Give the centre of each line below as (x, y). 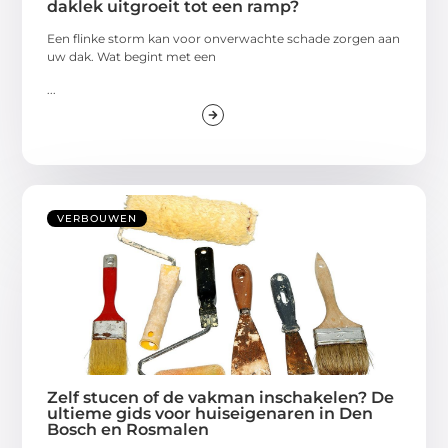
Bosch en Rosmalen (128, 429)
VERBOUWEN (97, 218)
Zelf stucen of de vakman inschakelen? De (221, 397)
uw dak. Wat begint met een (132, 57)
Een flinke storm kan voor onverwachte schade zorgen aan (224, 39)
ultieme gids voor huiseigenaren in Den (210, 413)
